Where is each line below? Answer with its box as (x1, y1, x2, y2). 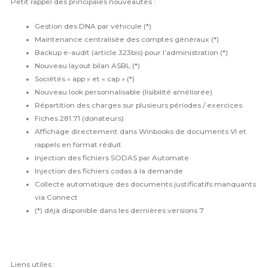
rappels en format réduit (35, 141, 122, 150)
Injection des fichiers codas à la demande (35, 167, 184, 176)
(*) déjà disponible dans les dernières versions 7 (35, 206, 205, 215)
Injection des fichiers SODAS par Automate (35, 154, 190, 163)
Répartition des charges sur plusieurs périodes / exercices (35, 101, 243, 110)
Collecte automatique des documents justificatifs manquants (35, 180, 257, 189)
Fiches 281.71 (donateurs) (35, 114, 124, 123)
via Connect (35, 193, 78, 202)
